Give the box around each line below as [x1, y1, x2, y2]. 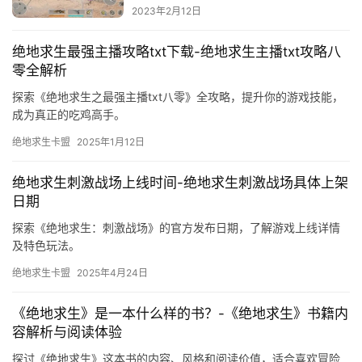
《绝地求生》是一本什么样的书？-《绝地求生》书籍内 [12, 305, 348, 322]
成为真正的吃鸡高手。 [12, 107, 125, 122]
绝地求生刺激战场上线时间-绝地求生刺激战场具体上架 [12, 175, 348, 192]
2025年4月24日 [77, 267, 148, 280]
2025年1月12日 [77, 136, 145, 149]
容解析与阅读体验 [12, 324, 122, 341]
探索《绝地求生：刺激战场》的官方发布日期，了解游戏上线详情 [12, 221, 340, 235]
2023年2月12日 [131, 5, 201, 18]
